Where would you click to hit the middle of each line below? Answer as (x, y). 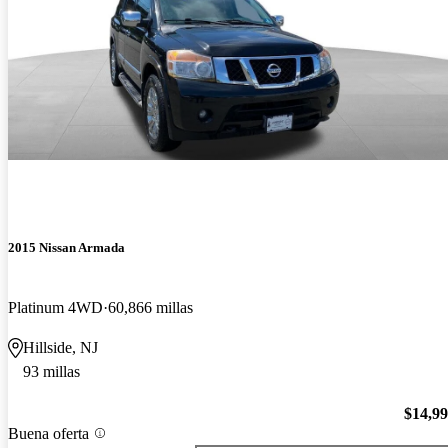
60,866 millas (150, 307)
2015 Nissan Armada (66, 248)
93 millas (51, 371)
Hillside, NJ (60, 347)
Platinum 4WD (55, 307)
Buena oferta (48, 433)
